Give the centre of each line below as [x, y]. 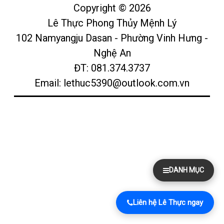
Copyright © [101, 8]
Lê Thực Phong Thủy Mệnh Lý [112, 23]
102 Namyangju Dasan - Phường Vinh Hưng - [112, 38]
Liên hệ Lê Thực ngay [168, 202]
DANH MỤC [186, 170]
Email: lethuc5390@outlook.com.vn [112, 83]
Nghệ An [112, 53]
